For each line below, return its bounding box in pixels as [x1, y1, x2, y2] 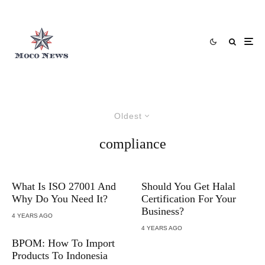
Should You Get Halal [141, 180, 235, 192]
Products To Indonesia [12, 250, 108, 261]
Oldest [114, 111, 142, 121]
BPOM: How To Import [12, 237, 115, 249]
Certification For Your [141, 193, 236, 205]
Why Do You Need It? [12, 193, 108, 205]
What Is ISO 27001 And [12, 180, 116, 192]
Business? [141, 205, 184, 217]
